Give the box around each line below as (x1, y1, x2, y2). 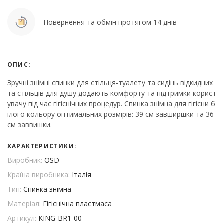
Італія (72, 170, 91, 180)
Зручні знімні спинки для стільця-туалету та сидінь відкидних (7, 78, 213, 88)
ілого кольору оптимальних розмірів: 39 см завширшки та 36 (7, 109, 214, 119)
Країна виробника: (7, 170, 72, 180)
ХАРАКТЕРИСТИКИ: (7, 142, 77, 151)
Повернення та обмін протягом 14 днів (43, 17, 177, 27)
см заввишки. (7, 120, 52, 130)
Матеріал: (7, 199, 43, 209)
